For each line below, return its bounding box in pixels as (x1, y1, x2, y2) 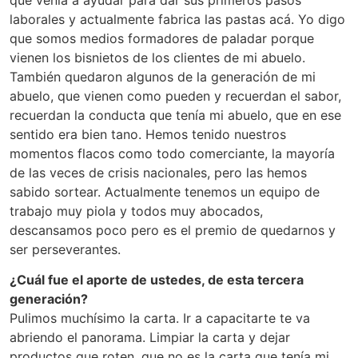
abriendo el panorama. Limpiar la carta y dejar (10, 329, 290, 346)
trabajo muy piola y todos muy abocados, (10, 203, 263, 220)
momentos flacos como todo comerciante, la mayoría (10, 145, 335, 162)
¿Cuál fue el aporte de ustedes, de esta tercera (10, 272, 304, 288)
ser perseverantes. (10, 241, 121, 258)
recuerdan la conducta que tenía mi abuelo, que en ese (10, 107, 341, 124)
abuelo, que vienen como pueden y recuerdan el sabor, (10, 88, 341, 105)
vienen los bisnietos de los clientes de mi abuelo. (10, 50, 305, 66)
